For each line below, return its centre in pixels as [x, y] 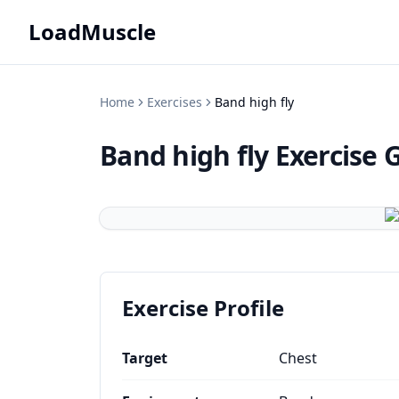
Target [145, 358]
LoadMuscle [92, 32]
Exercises [175, 102]
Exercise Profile [203, 308]
